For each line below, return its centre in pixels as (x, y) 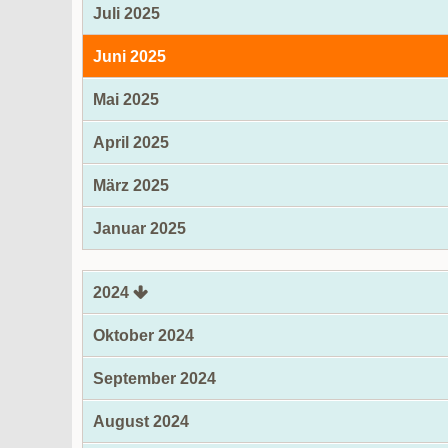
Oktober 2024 (143, 335)
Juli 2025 (126, 13)
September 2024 (154, 378)
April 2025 (131, 142)
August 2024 (141, 421)
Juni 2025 (129, 56)
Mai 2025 (126, 99)
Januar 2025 (139, 228)
